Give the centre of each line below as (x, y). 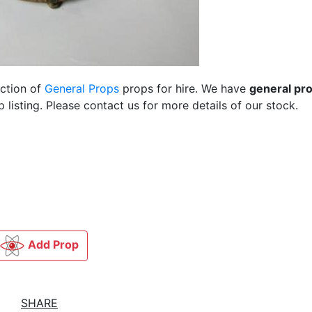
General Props (82, 88)
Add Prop (53, 245)
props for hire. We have (184, 88)
